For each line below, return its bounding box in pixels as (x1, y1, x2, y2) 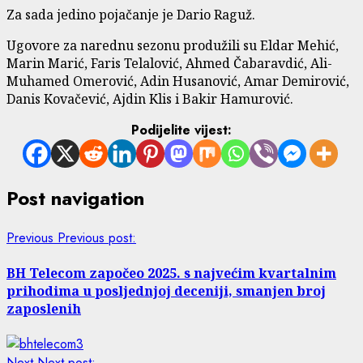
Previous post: (58, 228, 136, 247)
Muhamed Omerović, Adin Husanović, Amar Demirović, (6, 71, 349, 90)
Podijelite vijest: (131, 120, 232, 139)
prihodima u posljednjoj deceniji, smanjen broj (6, 281, 326, 300)
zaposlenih (6, 299, 81, 318)
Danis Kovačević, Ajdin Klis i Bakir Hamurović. (6, 89, 293, 108)
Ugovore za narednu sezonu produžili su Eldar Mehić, (6, 36, 339, 54)
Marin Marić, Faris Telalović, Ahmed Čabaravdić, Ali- (6, 53, 332, 72)
